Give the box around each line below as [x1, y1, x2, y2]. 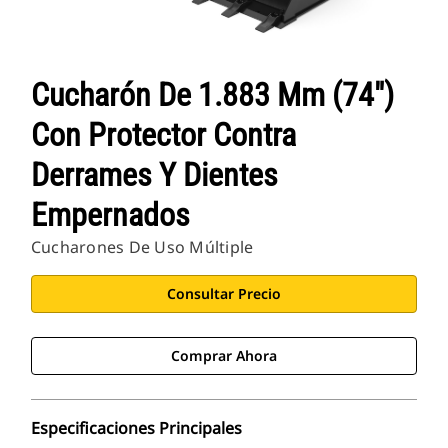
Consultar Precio [167, 284, 281, 304]
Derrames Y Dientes [31, 156, 278, 195]
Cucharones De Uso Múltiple [31, 236, 254, 259]
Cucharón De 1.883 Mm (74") [31, 76, 394, 115]
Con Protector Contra [31, 116, 296, 155]
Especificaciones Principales [31, 417, 242, 440]
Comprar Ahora [171, 346, 277, 366]
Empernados [31, 196, 190, 235]
